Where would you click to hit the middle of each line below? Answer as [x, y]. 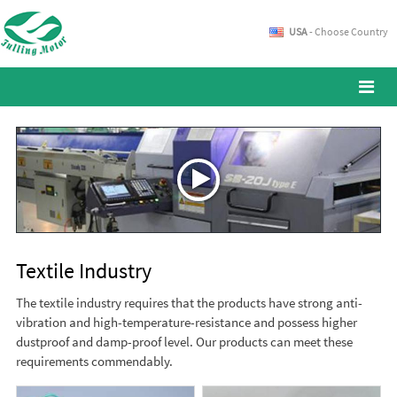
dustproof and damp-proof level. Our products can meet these [184, 342]
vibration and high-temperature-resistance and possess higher [186, 322]
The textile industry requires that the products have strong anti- [189, 303]
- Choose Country [348, 31]
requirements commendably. [94, 361]
